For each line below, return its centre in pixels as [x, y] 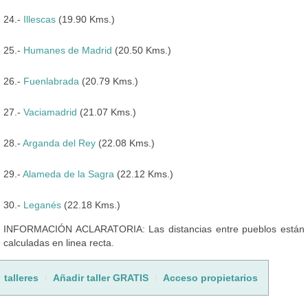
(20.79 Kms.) [109, 81]
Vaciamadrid [50, 112]
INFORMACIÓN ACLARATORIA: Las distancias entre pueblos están [154, 229]
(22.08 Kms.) [125, 143]
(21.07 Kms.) [107, 112]
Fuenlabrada [51, 81]
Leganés [42, 205]
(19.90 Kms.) [85, 19]
